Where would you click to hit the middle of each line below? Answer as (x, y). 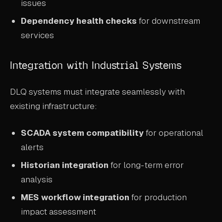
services (38, 35)
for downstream (169, 21)
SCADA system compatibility (83, 133)
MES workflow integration (75, 197)
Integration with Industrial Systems (96, 65)
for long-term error (146, 165)
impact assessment (59, 211)
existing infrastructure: (54, 106)
